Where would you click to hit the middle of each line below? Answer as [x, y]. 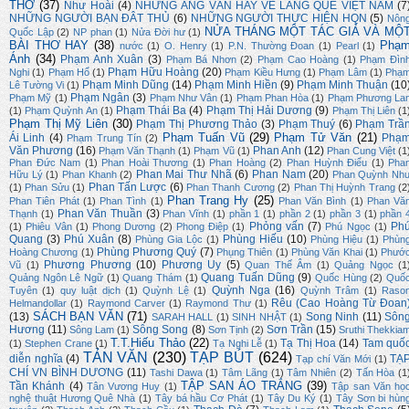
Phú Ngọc [348, 227]
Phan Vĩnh [186, 214]
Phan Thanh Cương [231, 188]
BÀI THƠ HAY [49, 46]
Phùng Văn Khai [326, 252]
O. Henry [186, 46]
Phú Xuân [89, 240]
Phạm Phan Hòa [272, 98]
